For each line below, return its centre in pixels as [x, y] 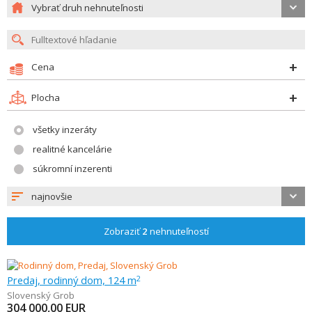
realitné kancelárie [72, 149]
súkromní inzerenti [72, 169]
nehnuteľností [178, 231]
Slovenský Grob [41, 295]
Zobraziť [123, 231]
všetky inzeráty [65, 130]
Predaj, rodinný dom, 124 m [72, 280]
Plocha [46, 97]
